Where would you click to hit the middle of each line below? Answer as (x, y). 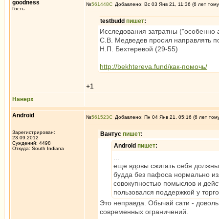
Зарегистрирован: (34, 132)
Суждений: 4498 (32, 143)
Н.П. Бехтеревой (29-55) (139, 49)
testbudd (113, 21)
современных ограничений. (144, 212)
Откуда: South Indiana (38, 148)
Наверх (23, 99)
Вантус (111, 134)
